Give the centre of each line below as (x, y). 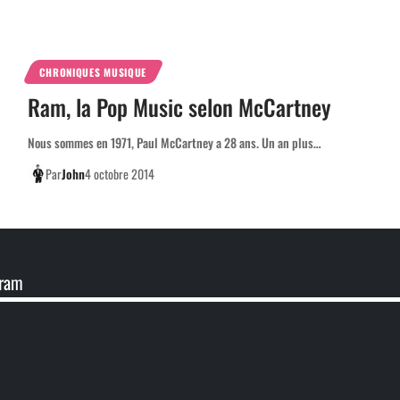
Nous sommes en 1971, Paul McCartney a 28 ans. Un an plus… (174, 142)
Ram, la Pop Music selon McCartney (179, 106)
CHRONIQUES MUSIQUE (93, 71)
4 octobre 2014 (120, 173)
